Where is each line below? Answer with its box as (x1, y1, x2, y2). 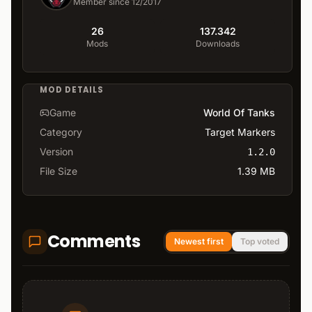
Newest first (174, 235, 224, 247)
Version (40, 145, 73, 157)
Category (40, 125, 82, 138)
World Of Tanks (203, 106, 275, 118)
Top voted (240, 235, 279, 247)
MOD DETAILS (40, 84, 104, 96)
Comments (47, 229, 141, 253)
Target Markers (205, 125, 275, 138)
